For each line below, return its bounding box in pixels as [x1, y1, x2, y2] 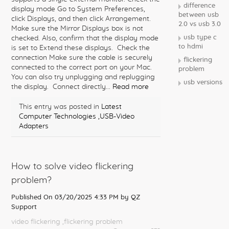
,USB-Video [98, 113, 134, 120]
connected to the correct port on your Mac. [11, 64, 152, 71]
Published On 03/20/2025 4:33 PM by [11, 194, 131, 201]
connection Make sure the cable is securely [11, 54, 152, 61]
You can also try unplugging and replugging [11, 74, 155, 81]
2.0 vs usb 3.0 [178, 21, 221, 28]
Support [11, 204, 37, 211]
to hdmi [178, 43, 203, 50]
